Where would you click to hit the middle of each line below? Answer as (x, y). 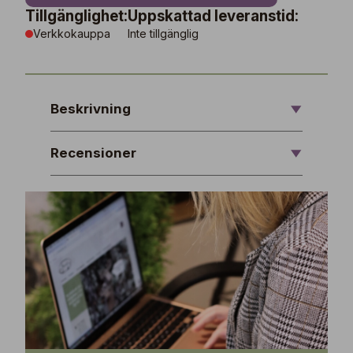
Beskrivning (91, 109)
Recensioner (93, 153)
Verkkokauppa (72, 33)
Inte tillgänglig (163, 33)
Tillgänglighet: (76, 16)
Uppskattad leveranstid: (213, 16)
